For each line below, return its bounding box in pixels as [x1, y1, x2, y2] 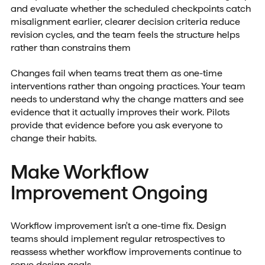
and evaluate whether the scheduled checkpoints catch [10, 2, 251, 14]
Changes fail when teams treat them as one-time [10, 67, 222, 79]
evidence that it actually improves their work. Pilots [10, 106, 230, 118]
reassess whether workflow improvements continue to [10, 246, 241, 258]
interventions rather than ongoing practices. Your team [10, 80, 245, 92]
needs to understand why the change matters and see [10, 93, 244, 105]
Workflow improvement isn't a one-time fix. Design [10, 220, 226, 232]
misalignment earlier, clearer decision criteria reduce [10, 15, 240, 27]
